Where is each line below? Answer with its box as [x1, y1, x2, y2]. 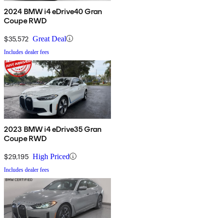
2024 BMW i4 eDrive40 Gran [4, 6, 102, 16]
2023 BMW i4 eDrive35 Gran [4, 124, 102, 134]
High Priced [33, 152, 70, 161]
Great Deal [33, 34, 66, 43]
